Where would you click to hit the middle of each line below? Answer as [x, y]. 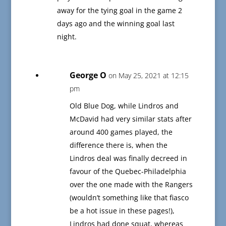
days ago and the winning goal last [116, 24]
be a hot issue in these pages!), [122, 211]
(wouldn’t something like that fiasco [129, 198]
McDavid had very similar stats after [130, 119]
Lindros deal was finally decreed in [128, 158]
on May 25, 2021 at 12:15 [148, 76]
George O [88, 75]
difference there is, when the [118, 145]
